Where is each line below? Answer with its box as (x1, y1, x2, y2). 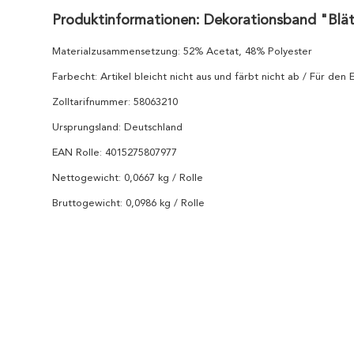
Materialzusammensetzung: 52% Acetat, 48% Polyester (52, 47, 312, 57)
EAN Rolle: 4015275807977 (52, 148, 177, 158)
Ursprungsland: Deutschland (52, 122, 183, 133)
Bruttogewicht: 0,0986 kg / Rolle (52, 198, 205, 209)
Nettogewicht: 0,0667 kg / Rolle (52, 173, 203, 183)
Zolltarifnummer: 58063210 (52, 97, 178, 107)
